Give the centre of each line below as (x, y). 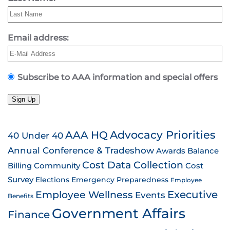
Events (150, 195)
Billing (20, 166)
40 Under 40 (35, 135)
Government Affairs (119, 213)
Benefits (21, 196)
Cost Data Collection (133, 165)
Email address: (38, 37)
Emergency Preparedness (120, 179)
